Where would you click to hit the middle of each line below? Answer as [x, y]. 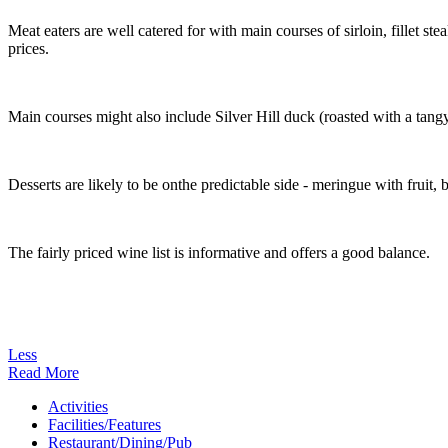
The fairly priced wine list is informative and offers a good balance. [219, 253]
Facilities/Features [104, 425]
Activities [78, 407]
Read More [43, 373]
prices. [30, 49]
